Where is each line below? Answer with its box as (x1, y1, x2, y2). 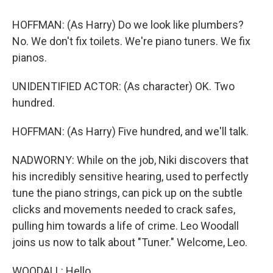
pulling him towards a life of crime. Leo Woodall (12, 219, 239, 232)
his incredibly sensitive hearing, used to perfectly (12, 170, 249, 183)
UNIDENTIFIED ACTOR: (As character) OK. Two (12, 80, 235, 93)
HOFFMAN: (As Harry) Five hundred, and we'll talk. (12, 125, 249, 138)
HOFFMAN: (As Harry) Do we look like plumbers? (12, 18, 244, 31)
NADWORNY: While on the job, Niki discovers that (12, 154, 249, 166)
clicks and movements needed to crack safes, (12, 203, 235, 216)
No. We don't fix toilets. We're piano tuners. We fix (12, 35, 250, 48)
